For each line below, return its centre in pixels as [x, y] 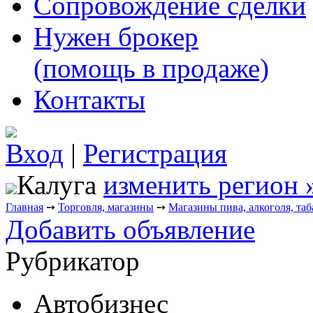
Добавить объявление [130, 230]
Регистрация [155, 154]
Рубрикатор [73, 261]
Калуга [57, 185]
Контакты [89, 100]
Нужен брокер [116, 37]
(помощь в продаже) [151, 68]
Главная [24, 208]
